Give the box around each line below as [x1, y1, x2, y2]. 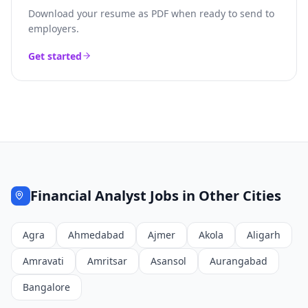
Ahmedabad [68, 228, 124, 241]
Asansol [151, 254, 186, 267]
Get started [28, 49, 82, 63]
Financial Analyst [30, 186, 146, 205]
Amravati [23, 254, 64, 267]
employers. [28, 22, 79, 35]
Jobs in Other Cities [146, 186, 281, 205]
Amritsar [87, 254, 127, 267]
